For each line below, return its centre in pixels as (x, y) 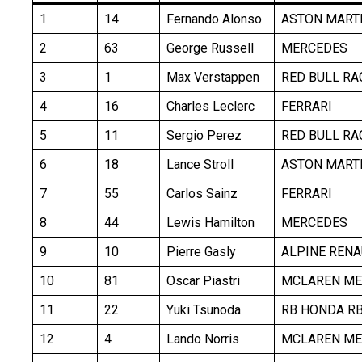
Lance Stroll (200, 165)
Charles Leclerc (210, 107)
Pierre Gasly (201, 252)
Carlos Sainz (202, 194)
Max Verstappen (213, 78)
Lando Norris (203, 339)
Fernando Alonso (214, 19)
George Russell (210, 48)
